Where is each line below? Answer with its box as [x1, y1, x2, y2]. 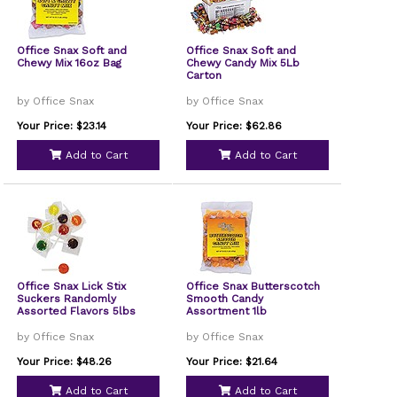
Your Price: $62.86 [186, 120, 283, 132]
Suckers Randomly [17, 292, 117, 305]
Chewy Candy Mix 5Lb [186, 57, 300, 69]
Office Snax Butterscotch [186, 280, 321, 292]
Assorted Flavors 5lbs [17, 305, 136, 317]
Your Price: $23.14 [17, 120, 107, 132]
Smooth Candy [186, 292, 264, 305]
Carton [186, 69, 222, 82]
